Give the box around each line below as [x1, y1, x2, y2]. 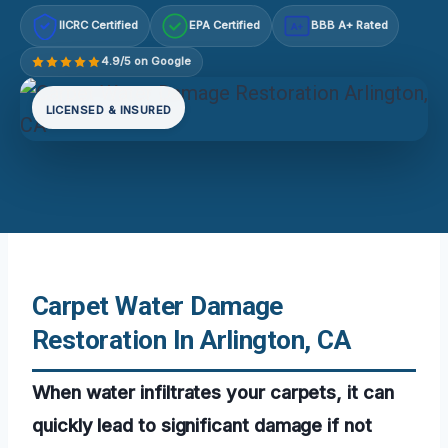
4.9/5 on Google [101, 54, 192, 69]
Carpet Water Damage [32, 290, 283, 321]
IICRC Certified [59, 18, 139, 33]
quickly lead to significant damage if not [32, 413, 372, 436]
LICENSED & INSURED [45, 103, 172, 118]
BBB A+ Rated [310, 18, 388, 33]
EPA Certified [189, 18, 261, 33]
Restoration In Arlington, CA [32, 324, 351, 355]
